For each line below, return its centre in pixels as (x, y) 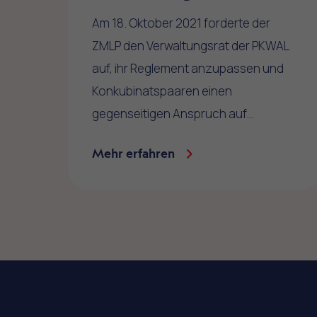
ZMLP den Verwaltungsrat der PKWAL (191, 46)
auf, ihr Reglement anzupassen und (188, 69)
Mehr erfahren (134, 154)
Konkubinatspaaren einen (162, 91)
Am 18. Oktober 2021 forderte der (181, 23)
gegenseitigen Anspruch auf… (173, 114)
